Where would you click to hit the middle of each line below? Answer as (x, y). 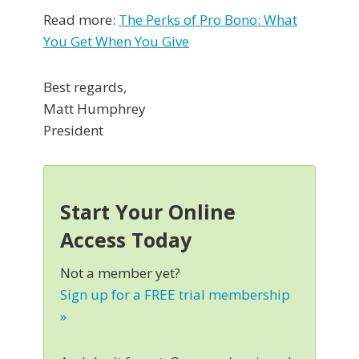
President (73, 131)
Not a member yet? (120, 273)
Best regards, (85, 87)
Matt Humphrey (95, 109)
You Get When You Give (116, 42)
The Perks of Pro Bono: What (208, 20)
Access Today (126, 240)
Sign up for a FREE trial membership (175, 295)
